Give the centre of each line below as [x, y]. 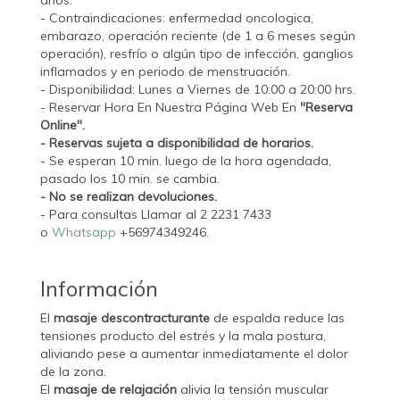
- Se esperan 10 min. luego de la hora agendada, [186, 161]
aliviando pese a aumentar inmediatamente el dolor [194, 354]
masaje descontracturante [132, 318]
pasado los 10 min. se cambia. [130, 179]
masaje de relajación [115, 390]
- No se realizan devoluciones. [129, 197]
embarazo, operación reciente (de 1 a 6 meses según [198, 36]
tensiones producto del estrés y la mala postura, [183, 336]
